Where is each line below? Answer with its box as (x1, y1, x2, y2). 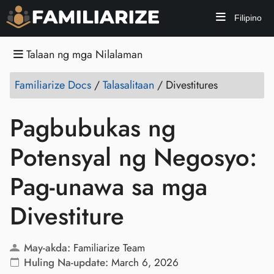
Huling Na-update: (23, 255, 108, 270)
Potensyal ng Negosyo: (10, 139, 257, 175)
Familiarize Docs (15, 77, 91, 93)
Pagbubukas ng (10, 110, 176, 146)
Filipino (232, 13, 262, 23)
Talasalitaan (103, 77, 154, 93)
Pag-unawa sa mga (10, 169, 207, 204)
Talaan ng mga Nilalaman (23, 46, 143, 62)
